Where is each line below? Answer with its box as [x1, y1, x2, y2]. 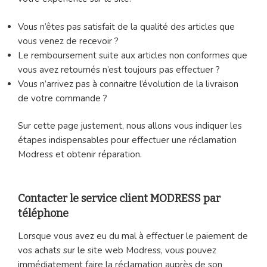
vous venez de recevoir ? [18, 35, 119, 47]
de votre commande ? [18, 92, 107, 104]
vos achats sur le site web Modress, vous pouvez [18, 244, 216, 257]
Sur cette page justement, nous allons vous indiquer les [18, 120, 242, 132]
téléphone [18, 206, 73, 220]
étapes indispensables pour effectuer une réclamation [18, 134, 237, 147]
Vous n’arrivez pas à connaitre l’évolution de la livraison [18, 77, 238, 90]
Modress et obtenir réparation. [18, 148, 144, 161]
